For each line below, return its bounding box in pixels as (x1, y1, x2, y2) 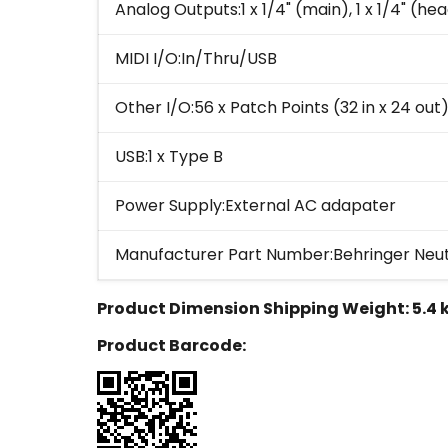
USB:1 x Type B (115, 145, 223, 169)
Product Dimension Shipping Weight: (97, 297, 412, 321)
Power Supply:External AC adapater (115, 194, 396, 218)
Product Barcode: (97, 334, 246, 358)
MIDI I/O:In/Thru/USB (115, 47, 277, 71)
